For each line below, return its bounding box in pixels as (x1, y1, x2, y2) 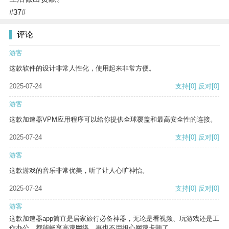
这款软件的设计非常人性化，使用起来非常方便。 (9, 64, 155, 73)
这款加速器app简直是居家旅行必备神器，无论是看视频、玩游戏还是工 (9, 215, 219, 223)
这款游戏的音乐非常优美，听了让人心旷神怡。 (9, 167, 149, 175)
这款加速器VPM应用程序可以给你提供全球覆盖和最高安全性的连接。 (9, 116, 217, 124)
